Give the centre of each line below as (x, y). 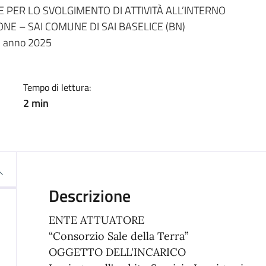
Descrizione (89, 195)
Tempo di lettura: (57, 87)
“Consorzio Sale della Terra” (118, 236)
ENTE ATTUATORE (96, 220)
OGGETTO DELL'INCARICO (117, 252)
